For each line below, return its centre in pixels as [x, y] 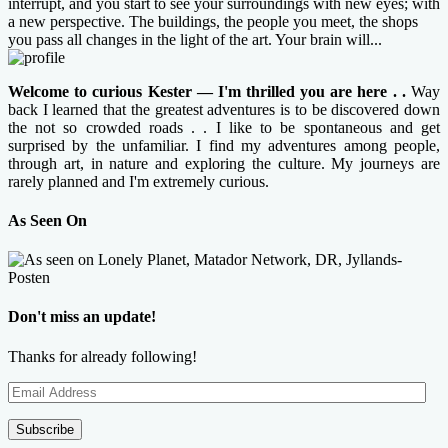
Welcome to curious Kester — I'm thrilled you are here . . [207, 91]
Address [33, 407]
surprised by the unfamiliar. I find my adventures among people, [224, 145]
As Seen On [47, 220]
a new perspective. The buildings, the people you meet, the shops [213, 21]
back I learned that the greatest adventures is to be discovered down [224, 109]
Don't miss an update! [82, 317]
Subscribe [45, 429]
